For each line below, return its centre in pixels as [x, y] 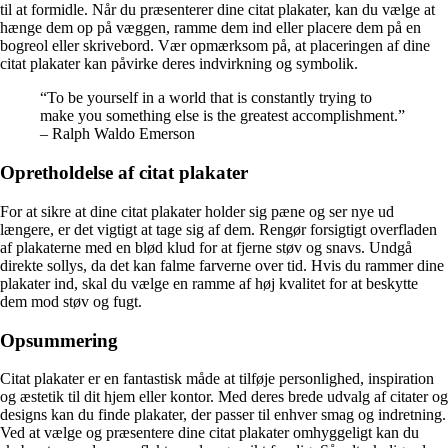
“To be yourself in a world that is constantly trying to [206, 98]
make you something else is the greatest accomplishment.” [222, 116]
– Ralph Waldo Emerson [117, 134]
